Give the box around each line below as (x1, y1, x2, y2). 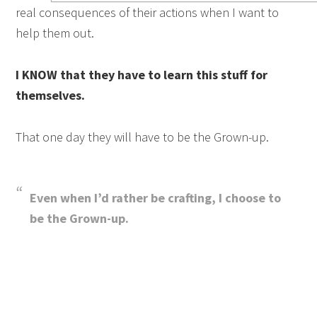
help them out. (16, 25, 95, 41)
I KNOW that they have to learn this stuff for (16, 67, 268, 83)
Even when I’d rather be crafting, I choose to (30, 190, 282, 206)
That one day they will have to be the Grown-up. (16, 129, 270, 145)
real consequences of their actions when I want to (16, 4, 279, 21)
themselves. (16, 87, 86, 103)
